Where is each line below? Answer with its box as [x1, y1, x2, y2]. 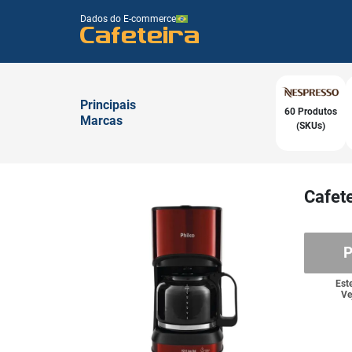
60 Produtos [284, 105, 338, 117]
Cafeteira [80, 20, 200, 48]
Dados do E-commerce [80, 13, 176, 24]
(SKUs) [296, 119, 326, 131]
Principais [80, 97, 136, 112]
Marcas [80, 113, 123, 128]
